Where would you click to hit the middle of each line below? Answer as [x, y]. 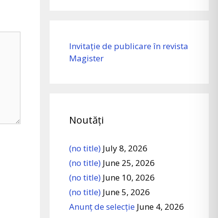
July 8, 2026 [125, 148]
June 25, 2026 [129, 163]
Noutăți [87, 120]
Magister [87, 58]
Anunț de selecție [102, 206]
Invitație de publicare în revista [129, 46]
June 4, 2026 [161, 206]
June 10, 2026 [129, 177]
